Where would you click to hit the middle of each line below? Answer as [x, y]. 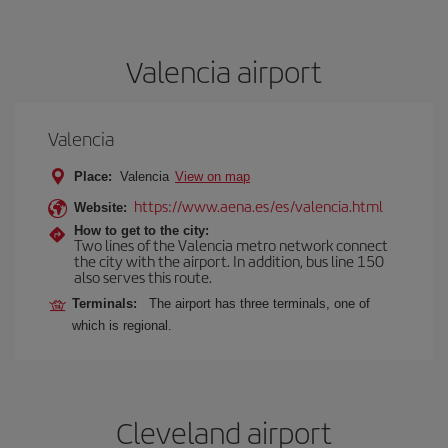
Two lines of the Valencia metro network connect [231, 244]
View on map [212, 176]
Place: [93, 176]
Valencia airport [224, 71]
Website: [100, 207]
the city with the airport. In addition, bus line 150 [229, 260]
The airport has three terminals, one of [259, 303]
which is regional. [122, 325]
